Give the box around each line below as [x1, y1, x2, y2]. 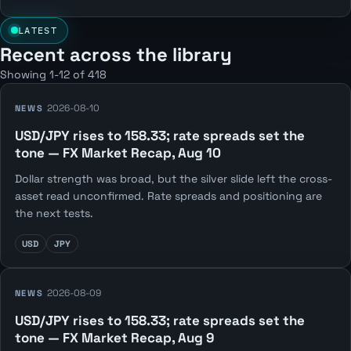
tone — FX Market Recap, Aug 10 [14, 144, 221, 162]
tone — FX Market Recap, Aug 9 [14, 329, 215, 347]
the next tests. [14, 205, 93, 220]
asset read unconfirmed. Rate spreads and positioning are [14, 188, 322, 203]
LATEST [17, 24, 58, 36]
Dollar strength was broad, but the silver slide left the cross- [14, 171, 332, 186]
